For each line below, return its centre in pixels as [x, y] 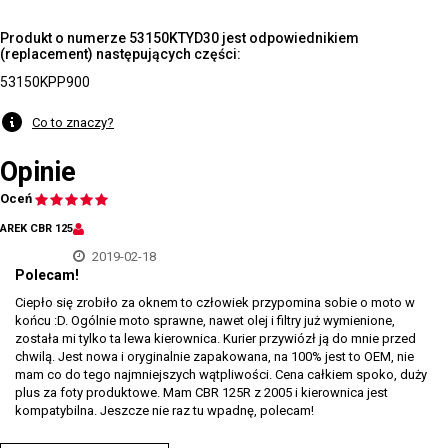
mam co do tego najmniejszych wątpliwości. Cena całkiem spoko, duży [221, 374]
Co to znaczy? [73, 122]
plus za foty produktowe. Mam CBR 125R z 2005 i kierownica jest [201, 392]
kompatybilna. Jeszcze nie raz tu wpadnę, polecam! [164, 410]
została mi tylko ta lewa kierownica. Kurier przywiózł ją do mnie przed [215, 338]
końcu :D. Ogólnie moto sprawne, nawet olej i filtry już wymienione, [205, 320]
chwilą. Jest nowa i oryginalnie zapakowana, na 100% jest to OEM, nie [214, 356]
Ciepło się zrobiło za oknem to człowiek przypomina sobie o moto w [215, 302]
